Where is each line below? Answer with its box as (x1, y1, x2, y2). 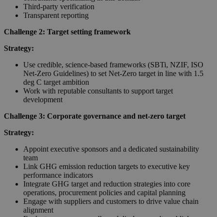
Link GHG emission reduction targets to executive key (23, 162, 190, 170)
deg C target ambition (23, 77, 89, 86)
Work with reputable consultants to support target (23, 86, 173, 95)
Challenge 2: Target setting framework (4, 27, 131, 36)
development (23, 95, 62, 104)
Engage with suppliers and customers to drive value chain (23, 197, 199, 205)
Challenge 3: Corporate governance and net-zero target (4, 111, 186, 120)
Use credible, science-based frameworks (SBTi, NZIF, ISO (23, 60, 203, 69)
